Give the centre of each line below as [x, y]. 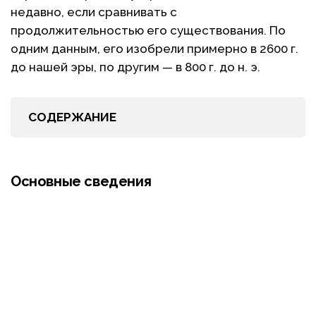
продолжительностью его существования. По [148, 30]
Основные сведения [81, 181]
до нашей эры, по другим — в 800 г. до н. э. [135, 67]
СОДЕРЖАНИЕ [72, 117]
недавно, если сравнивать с [94, 12]
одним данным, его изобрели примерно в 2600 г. [154, 49]
